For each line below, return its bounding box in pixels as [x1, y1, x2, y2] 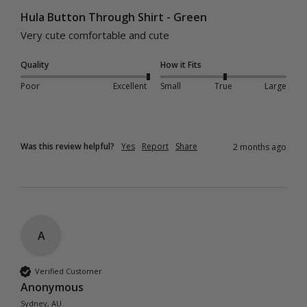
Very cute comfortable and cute [21, 27, 172, 42]
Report [142, 140, 169, 152]
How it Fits [160, 58, 201, 71]
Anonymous [21, 279, 84, 295]
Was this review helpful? [21, 140, 114, 152]
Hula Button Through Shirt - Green [21, 9, 207, 25]
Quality [21, 58, 49, 71]
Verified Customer [35, 266, 102, 277]
